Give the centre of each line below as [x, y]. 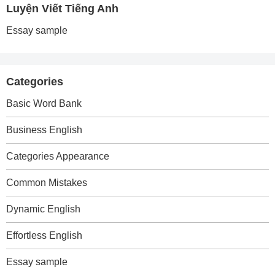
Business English [44, 130]
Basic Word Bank [44, 103]
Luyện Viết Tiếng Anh [62, 9]
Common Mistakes [47, 183]
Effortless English [44, 235]
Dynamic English [43, 209]
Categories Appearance [58, 156]
